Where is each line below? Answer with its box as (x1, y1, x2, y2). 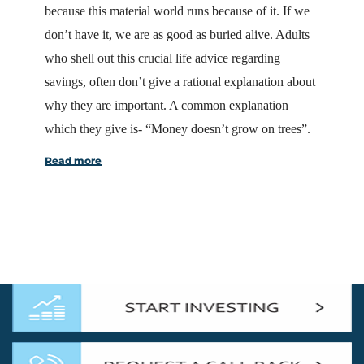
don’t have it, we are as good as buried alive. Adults (45, 28, 310, 41)
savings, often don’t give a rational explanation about (45, 75, 315, 89)
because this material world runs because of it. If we (45, 4, 310, 18)
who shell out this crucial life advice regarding (45, 51, 280, 65)
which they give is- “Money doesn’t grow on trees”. (45, 122, 310, 136)
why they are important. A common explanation (45, 98, 288, 112)
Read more (45, 154, 102, 167)
